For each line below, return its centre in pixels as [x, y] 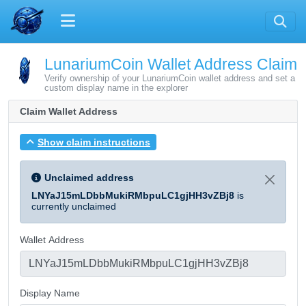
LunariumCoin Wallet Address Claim [171, 64]
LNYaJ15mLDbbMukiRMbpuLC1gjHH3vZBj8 [133, 195]
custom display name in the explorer [116, 88]
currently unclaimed [74, 206]
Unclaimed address [89, 177]
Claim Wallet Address [69, 111]
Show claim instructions [94, 142]
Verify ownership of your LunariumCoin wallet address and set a [170, 79]
